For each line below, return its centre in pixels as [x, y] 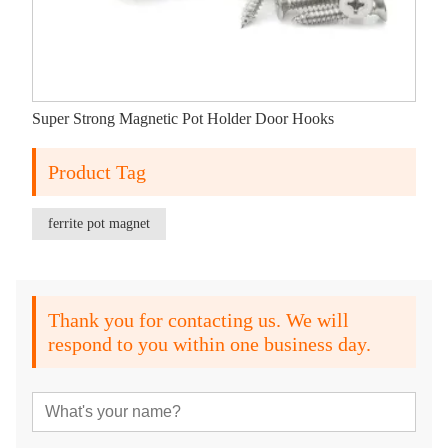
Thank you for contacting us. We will [198, 320]
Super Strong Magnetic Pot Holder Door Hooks [183, 119]
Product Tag [97, 172]
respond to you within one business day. [209, 344]
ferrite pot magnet [99, 224]
